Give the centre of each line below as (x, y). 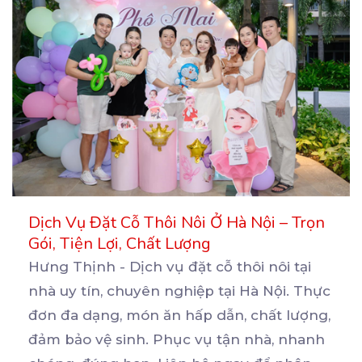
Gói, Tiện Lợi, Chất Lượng (120, 244)
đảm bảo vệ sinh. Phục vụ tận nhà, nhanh (177, 340)
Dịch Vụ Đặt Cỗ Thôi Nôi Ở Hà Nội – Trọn (177, 223)
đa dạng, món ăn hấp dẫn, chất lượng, (196, 316)
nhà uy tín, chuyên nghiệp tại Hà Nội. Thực (179, 291)
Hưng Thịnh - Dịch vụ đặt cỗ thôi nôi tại (170, 267)
